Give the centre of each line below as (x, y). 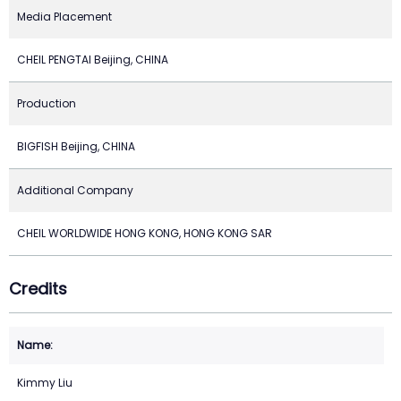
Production (47, 103)
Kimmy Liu (45, 383)
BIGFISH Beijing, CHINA (76, 146)
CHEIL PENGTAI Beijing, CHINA (93, 59)
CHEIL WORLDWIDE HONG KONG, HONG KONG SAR (145, 233)
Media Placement (64, 16)
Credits (38, 288)
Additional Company (75, 190)
